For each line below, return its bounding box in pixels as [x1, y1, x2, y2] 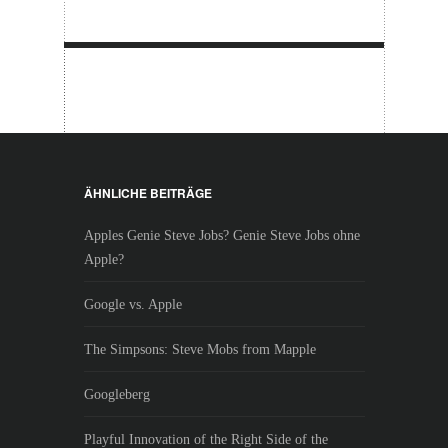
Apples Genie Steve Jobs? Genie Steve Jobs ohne [83, 228, 360, 243]
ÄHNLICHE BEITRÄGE [83, 184, 212, 202]
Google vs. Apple [83, 297, 182, 312]
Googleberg [83, 387, 150, 402]
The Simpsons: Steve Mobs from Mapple [83, 342, 316, 357]
